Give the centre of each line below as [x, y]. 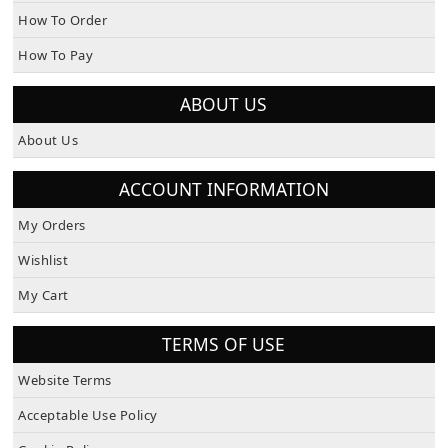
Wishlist [43, 265]
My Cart [43, 300]
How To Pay [56, 60]
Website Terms [65, 385]
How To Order [63, 25]
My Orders [52, 230]
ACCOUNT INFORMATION [223, 194]
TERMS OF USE [224, 349]
